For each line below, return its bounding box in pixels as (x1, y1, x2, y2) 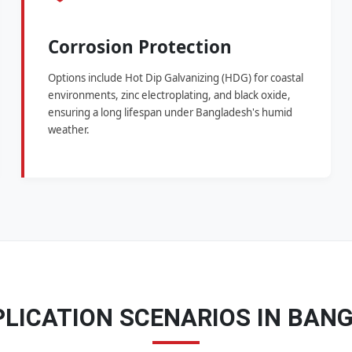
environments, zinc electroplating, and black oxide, (48, 88, 291, 103)
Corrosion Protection (48, 35, 233, 60)
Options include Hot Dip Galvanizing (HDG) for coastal (48, 71, 304, 86)
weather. (48, 123, 90, 137)
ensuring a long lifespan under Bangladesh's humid (48, 105, 293, 120)
